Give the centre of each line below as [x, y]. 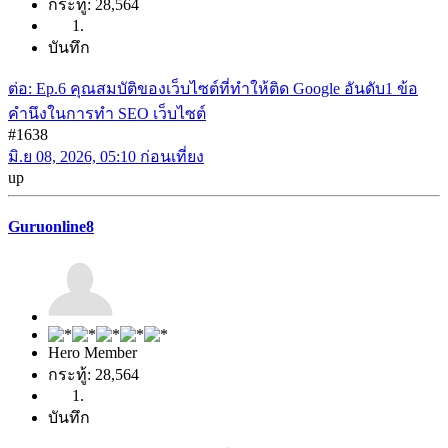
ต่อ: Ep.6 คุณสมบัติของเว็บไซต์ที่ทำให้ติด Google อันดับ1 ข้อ [213, 88]
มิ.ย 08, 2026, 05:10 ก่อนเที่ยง [106, 156]
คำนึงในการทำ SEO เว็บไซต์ [107, 113]
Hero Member [92, 353]
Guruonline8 [51, 226]
